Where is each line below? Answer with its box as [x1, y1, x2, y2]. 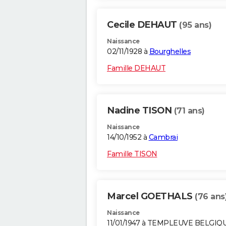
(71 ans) [174, 106, 205, 116]
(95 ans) [179, 20, 211, 30]
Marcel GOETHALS [107, 191, 195, 202]
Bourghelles [149, 47, 191, 56]
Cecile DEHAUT [107, 19, 179, 31]
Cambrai [148, 133, 178, 142]
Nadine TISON [107, 105, 174, 117]
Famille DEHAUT [107, 64, 165, 73]
